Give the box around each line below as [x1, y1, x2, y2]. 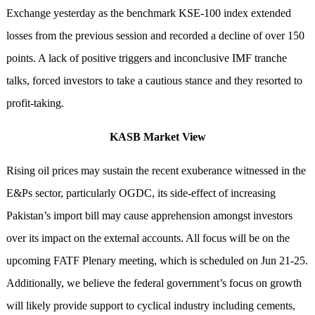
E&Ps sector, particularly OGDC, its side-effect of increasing [6, 187, 276, 200]
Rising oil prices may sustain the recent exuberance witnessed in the [6, 165, 306, 177]
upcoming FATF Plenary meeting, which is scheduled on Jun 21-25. [6, 255, 308, 267]
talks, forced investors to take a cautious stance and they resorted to [6, 75, 302, 87]
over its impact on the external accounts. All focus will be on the [6, 232, 290, 245]
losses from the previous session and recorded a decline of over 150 [6, 30, 304, 42]
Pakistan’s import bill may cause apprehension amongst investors [6, 210, 292, 222]
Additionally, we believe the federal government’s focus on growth [6, 277, 302, 290]
